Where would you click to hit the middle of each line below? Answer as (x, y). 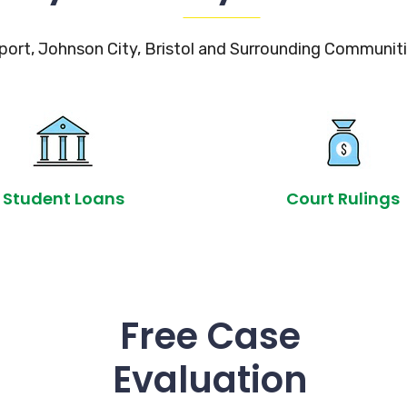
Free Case (210, 336)
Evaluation (210, 380)
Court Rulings (343, 199)
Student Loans (64, 199)
